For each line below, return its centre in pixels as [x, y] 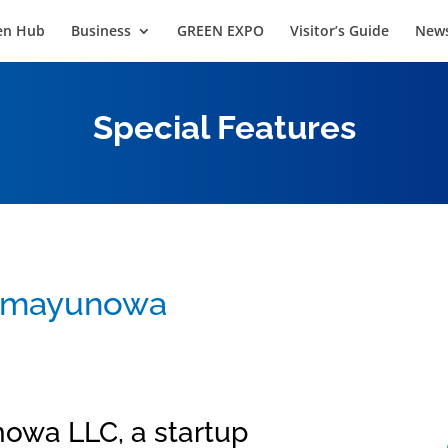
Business [101, 30]
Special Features [224, 127]
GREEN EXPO [220, 30]
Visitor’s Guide [339, 30]
